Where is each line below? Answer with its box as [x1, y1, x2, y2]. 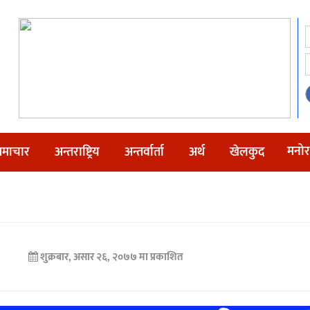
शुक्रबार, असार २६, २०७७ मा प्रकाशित [38, 248, 184, 266]
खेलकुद [230, 142, 264, 163]
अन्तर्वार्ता [125, 142, 164, 163]
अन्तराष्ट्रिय [55, 142, 100, 163]
